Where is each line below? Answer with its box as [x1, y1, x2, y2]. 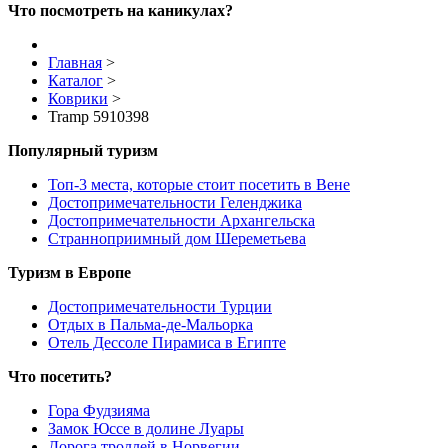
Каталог [48, 72, 103, 90]
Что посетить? [8, 368, 112, 386]
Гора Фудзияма [48, 402, 150, 420]
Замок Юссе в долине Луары [48, 420, 244, 438]
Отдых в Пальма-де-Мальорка [48, 316, 253, 334]
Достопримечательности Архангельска [48, 212, 315, 230]
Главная [48, 54, 102, 72]
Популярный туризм [8, 142, 158, 160]
